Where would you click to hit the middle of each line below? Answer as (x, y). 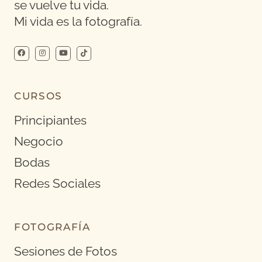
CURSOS (38, 96)
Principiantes (50, 121)
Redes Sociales (57, 184)
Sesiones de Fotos (65, 252)
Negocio (39, 142)
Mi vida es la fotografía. (78, 22)
